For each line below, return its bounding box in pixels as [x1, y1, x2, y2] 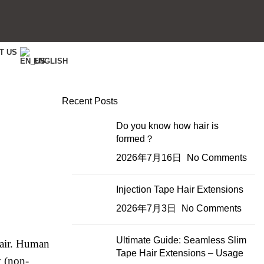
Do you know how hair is [115, 121, 219, 131]
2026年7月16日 [115, 153, 181, 163]
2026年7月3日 [115, 203, 176, 213]
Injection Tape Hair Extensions [115, 184, 243, 194]
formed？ [115, 134, 154, 144]
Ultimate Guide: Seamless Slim [115, 235, 246, 245]
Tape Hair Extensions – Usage [115, 248, 243, 258]
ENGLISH [33, 57, 68, 65]
